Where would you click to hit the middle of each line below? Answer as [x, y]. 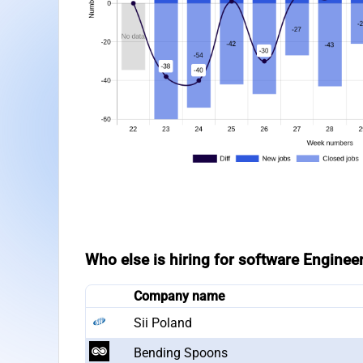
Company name [179, 296]
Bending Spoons [181, 352]
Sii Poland [163, 322]
